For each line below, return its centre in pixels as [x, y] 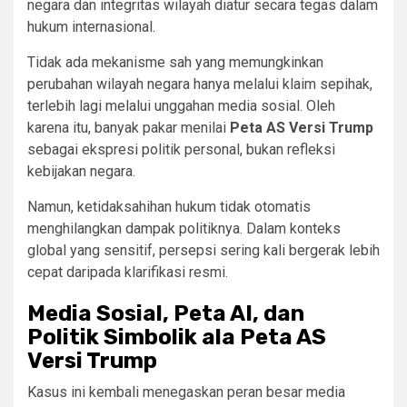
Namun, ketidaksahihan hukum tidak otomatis [169, 207]
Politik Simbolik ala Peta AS [177, 338]
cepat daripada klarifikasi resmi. [128, 273]
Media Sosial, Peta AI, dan [166, 314]
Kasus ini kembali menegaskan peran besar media [186, 392]
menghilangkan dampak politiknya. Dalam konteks [184, 229]
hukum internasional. [91, 27]
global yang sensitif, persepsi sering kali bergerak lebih [203, 251]
